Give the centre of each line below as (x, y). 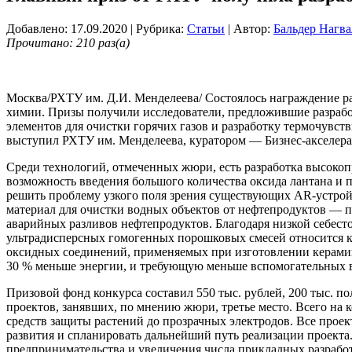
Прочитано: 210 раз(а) (68, 43)
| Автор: (249, 29)
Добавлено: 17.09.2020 (67, 29)
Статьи (206, 29)
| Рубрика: (159, 29)
